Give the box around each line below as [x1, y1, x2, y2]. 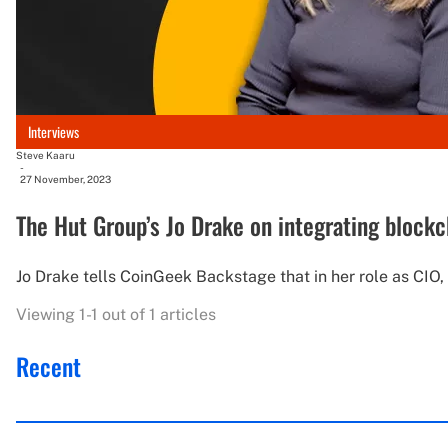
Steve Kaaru [16, 148, 75, 161]
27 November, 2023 [20, 172, 111, 185]
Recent [16, 347, 81, 384]
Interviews [28, 121, 79, 143]
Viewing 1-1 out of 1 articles [16, 304, 216, 324]
